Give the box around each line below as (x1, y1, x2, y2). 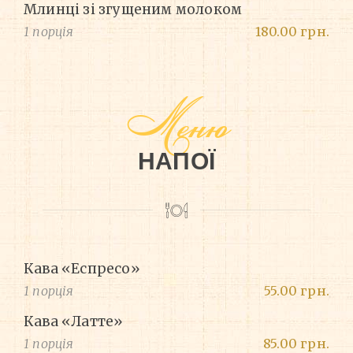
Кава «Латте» (24, 313, 124, 331)
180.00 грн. (255, 24, 329, 40)
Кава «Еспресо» (24, 260, 140, 278)
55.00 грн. (264, 283, 329, 299)
